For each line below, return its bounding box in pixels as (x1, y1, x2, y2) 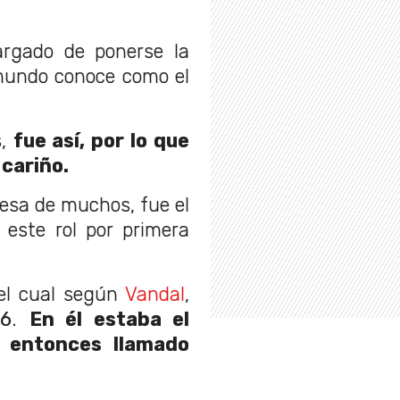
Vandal (125, 283, 185, 306)
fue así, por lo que (12, 129, 189, 153)
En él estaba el (29, 308, 189, 331)
